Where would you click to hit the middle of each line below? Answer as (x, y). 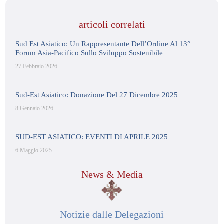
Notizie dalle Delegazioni (112, 214)
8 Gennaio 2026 (35, 109)
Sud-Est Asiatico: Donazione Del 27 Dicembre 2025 (97, 95)
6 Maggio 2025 (34, 151)
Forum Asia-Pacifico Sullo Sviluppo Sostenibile (89, 53)
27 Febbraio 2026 (37, 67)
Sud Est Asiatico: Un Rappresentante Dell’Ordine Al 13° (103, 44)
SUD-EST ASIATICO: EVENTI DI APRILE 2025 (92, 137)
